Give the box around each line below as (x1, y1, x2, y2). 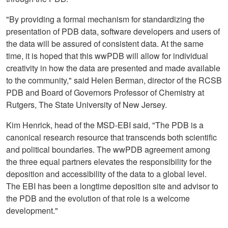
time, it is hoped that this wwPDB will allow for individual (6, 50, 208, 62)
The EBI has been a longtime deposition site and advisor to (6, 180, 218, 192)
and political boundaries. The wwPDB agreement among (6, 144, 210, 155)
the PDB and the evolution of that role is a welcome (6, 192, 190, 204)
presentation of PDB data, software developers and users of (6, 25, 220, 37)
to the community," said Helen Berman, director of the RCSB (6, 74, 222, 86)
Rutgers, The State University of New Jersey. (6, 99, 167, 110)
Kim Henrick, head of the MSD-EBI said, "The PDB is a (6, 119, 204, 131)
